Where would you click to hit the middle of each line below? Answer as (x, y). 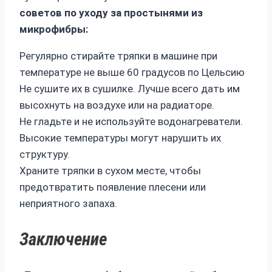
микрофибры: (54, 29)
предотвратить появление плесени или (113, 187)
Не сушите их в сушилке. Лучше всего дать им (130, 88)
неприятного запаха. (68, 203)
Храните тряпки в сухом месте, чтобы (110, 170)
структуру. (45, 154)
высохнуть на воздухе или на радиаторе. (117, 105)
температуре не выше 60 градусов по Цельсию (132, 72)
